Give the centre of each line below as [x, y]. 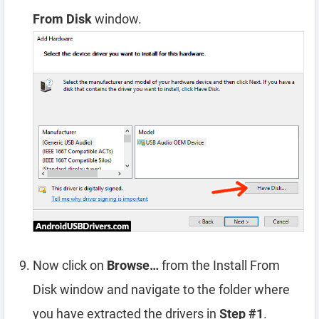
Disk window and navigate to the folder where [161, 290]
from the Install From [219, 266]
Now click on [70, 266]
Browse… [133, 266]
